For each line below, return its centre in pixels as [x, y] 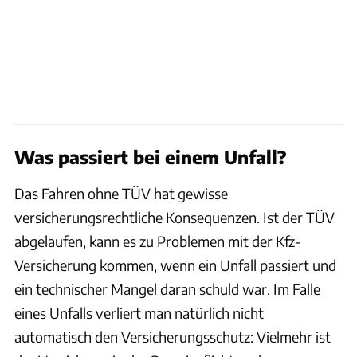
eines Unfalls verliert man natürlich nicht [139, 312]
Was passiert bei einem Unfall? [151, 157]
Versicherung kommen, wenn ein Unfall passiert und [175, 265]
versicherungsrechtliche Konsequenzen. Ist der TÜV [175, 217]
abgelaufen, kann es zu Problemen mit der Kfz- [158, 241]
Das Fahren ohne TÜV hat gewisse [121, 193]
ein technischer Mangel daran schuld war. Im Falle [167, 288]
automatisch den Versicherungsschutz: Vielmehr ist [173, 336]
